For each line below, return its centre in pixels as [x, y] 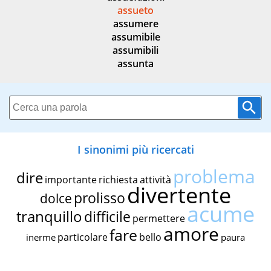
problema [214, 177]
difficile [107, 217]
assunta [135, 64]
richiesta [118, 180]
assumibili [135, 51]
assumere [135, 24]
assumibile [135, 37]
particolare [83, 237]
